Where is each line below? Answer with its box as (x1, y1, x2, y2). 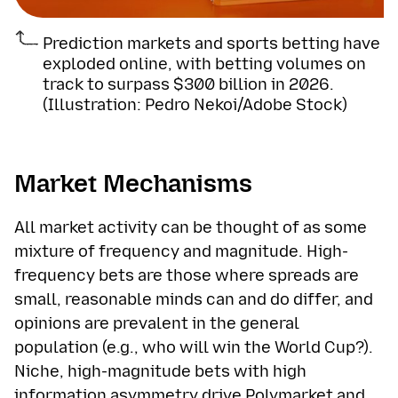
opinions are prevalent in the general (14, 313, 299, 333)
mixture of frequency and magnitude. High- (14, 241, 348, 261)
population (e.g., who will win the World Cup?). (14, 337, 373, 357)
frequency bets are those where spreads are (14, 265, 359, 285)
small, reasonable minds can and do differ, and (14, 289, 373, 309)
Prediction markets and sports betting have (43, 33, 380, 53)
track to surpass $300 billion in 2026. (43, 74, 334, 94)
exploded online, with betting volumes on (43, 53, 366, 74)
